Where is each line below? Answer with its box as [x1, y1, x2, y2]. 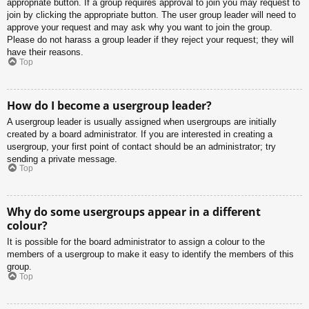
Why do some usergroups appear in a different [7, 204, 261, 220]
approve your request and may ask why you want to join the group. [7, 22, 272, 33]
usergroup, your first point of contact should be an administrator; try [7, 141, 276, 152]
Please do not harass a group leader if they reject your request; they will [7, 34, 294, 46]
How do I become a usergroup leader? [7, 97, 212, 113]
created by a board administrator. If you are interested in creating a [7, 128, 272, 139]
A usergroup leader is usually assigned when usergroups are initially [7, 116, 277, 127]
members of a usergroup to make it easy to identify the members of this [7, 249, 294, 260]
